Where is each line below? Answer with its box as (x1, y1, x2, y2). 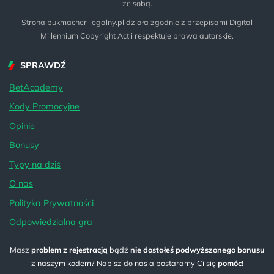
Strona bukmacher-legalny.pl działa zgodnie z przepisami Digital (21, 17, 253, 28)
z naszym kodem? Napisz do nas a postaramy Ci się (31, 257, 218, 268)
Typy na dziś (9, 158, 61, 170)
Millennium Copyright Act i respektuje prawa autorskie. (40, 31, 234, 41)
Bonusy (9, 139, 39, 151)
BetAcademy (9, 81, 63, 93)
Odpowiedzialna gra (9, 217, 92, 228)
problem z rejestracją (31, 244, 108, 254)
